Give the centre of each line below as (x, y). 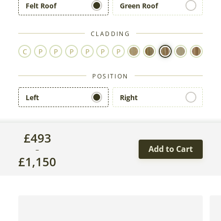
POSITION (110, 76)
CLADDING (110, 34)
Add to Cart (170, 149)
